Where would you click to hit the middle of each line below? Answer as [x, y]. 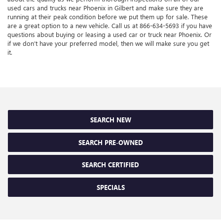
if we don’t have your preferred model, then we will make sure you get [108, 43]
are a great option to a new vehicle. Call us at [74, 25]
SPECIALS [110, 187]
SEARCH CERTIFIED [110, 165]
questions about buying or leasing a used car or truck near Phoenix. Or [110, 34]
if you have [196, 25]
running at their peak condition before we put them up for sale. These [108, 16]
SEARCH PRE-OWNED [110, 142]
